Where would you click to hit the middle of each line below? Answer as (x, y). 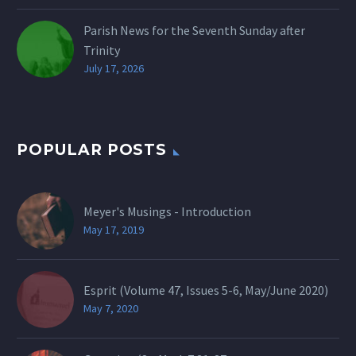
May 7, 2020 (111, 309)
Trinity (102, 50)
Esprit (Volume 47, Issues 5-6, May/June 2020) (206, 290)
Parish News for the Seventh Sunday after (194, 30)
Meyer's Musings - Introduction (167, 212)
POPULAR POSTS (92, 150)
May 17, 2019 (114, 230)
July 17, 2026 (114, 68)
